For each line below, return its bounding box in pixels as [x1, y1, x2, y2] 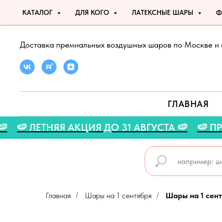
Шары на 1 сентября [85, 191, 152, 200]
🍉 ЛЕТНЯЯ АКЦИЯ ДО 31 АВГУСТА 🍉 [50, 121, 221, 133]
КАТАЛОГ [22, 8, 55, 16]
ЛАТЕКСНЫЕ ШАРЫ [132, 8, 195, 16]
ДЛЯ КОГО [75, 8, 111, 16]
